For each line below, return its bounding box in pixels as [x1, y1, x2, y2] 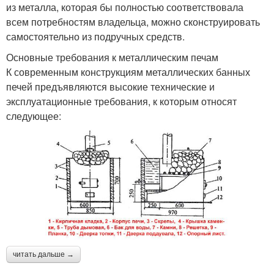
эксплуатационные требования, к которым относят [6, 94, 237, 108]
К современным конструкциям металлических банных [6, 64, 250, 79]
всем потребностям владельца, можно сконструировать [6, 14, 260, 29]
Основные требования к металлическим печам [6, 50, 218, 64]
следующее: [6, 108, 61, 123]
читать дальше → [13, 250, 74, 259]
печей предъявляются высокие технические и [6, 79, 215, 94]
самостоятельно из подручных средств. [6, 29, 185, 43]
